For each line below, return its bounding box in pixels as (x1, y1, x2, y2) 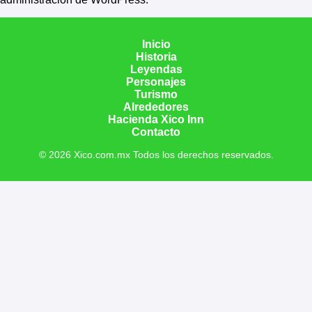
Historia (135, 50, 177, 63)
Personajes (126, 75, 186, 88)
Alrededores (123, 100, 189, 113)
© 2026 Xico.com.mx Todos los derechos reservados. (38, 148, 274, 160)
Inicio (141, 38, 171, 50)
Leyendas (130, 63, 182, 75)
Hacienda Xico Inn (108, 113, 204, 125)
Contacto (132, 125, 180, 138)
